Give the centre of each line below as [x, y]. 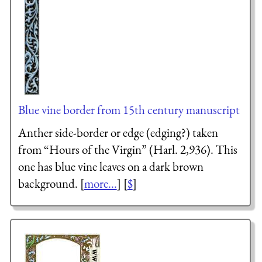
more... [100, 184]
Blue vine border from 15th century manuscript [129, 109]
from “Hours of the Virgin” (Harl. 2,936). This [127, 150]
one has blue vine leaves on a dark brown [111, 167]
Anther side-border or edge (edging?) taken [118, 133]
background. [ [51, 184]
